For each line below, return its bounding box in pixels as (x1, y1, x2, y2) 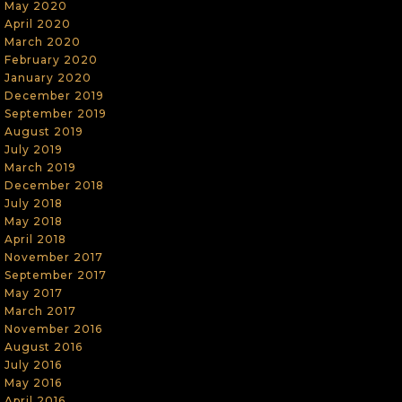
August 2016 (4, 339, 83, 354)
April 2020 (4, 16, 71, 31)
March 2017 (4, 303, 76, 318)
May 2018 (4, 214, 63, 228)
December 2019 (4, 88, 104, 102)
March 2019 (4, 160, 76, 174)
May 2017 (4, 285, 63, 300)
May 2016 (4, 375, 62, 389)
